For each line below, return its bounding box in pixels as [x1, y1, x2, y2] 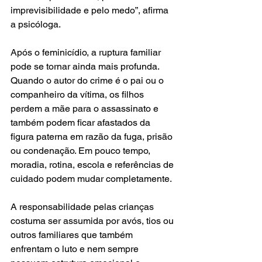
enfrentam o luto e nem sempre [11, 243, 141, 255]
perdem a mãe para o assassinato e [11, 103, 161, 115]
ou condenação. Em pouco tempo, [11, 145, 153, 157]
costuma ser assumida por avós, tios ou [11, 215, 176, 227]
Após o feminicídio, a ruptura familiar [11, 47, 163, 58]
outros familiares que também [11, 229, 135, 241]
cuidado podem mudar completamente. [11, 173, 172, 185]
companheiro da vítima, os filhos [11, 89, 146, 101]
